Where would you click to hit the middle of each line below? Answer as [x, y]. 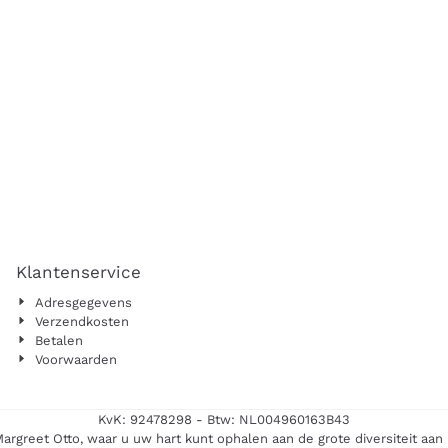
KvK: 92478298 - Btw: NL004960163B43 [223, 420]
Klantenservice [78, 272]
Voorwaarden [76, 360]
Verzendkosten [82, 322]
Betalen [59, 341]
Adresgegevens [84, 303]
